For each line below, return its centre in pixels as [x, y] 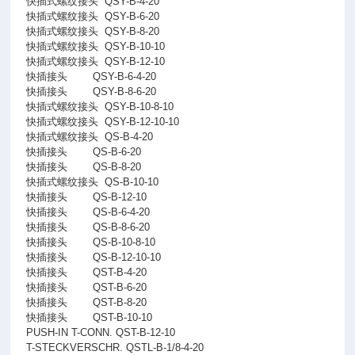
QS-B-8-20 [117, 167]
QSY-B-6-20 [132, 16]
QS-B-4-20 [129, 137]
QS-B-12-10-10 [127, 257]
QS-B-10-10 [132, 182]
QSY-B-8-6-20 [125, 92]
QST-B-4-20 [120, 272]
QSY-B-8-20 [132, 31]
